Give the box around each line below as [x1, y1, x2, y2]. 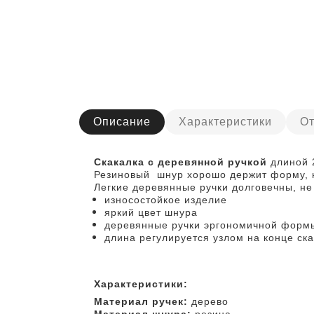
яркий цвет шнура [104, 207, 198, 218]
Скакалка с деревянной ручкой [93, 156, 271, 168]
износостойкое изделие [104, 194, 227, 205]
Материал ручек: [93, 296, 191, 307]
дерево [191, 296, 228, 307]
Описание [93, 114, 151, 130]
